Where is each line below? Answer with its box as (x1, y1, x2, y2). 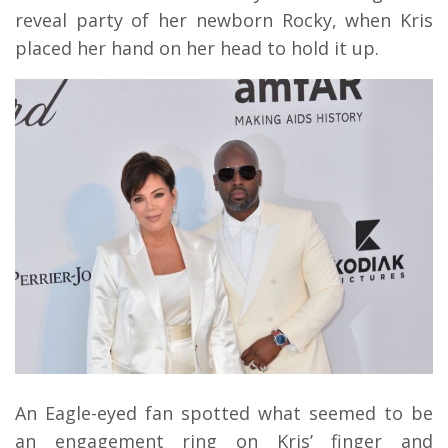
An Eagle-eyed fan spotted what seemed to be (15, 400, 433, 425)
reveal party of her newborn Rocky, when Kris (15, 7, 433, 32)
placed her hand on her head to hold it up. (15, 35, 379, 60)
